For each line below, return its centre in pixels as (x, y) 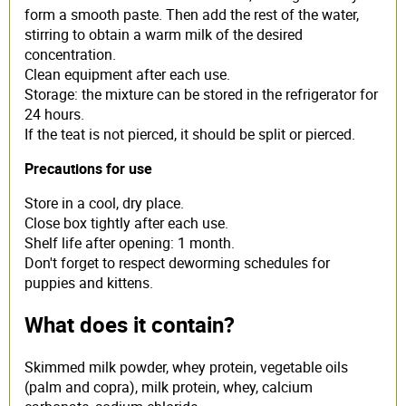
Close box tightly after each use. (126, 222)
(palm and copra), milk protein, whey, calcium (169, 387)
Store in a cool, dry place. (104, 203)
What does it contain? (130, 325)
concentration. (70, 54)
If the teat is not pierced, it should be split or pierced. (190, 134)
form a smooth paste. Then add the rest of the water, (192, 14)
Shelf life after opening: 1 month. (130, 242)
